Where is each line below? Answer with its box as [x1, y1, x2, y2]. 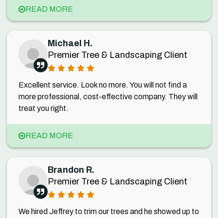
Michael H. [48, 38, 92, 48]
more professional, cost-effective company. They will [18, 92, 198, 101]
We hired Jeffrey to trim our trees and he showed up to [18, 207, 199, 216]
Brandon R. [48, 165, 94, 175]
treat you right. [18, 104, 69, 112]
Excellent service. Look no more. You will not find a [18, 81, 187, 89]
